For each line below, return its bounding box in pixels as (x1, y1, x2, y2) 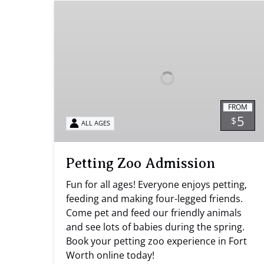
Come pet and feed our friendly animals (66, 206, 242, 219)
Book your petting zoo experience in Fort (66, 234, 247, 247)
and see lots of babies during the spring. (66, 220, 245, 233)
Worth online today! (66, 248, 154, 262)
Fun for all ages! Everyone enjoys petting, (66, 177, 247, 191)
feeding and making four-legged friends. (66, 192, 243, 205)
